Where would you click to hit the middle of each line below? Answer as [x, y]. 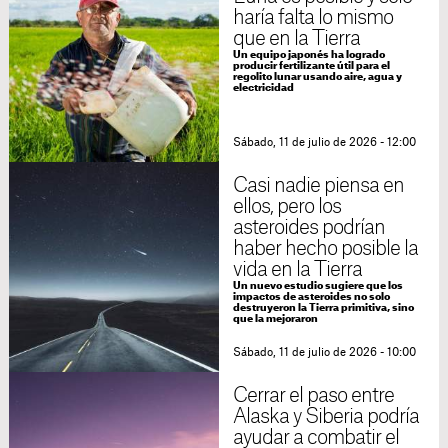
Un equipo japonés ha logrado [308, 55]
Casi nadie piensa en [318, 186]
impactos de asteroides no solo [311, 297]
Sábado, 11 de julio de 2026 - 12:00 [324, 143]
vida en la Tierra [297, 270]
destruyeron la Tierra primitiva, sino [323, 308]
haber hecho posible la [325, 249]
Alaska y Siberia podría [326, 417]
